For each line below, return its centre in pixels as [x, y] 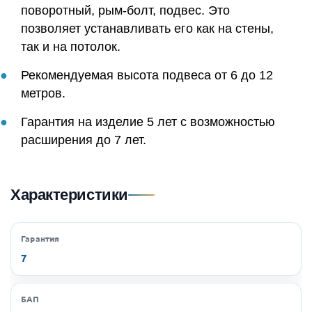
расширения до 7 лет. [84, 140]
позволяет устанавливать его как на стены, [147, 28]
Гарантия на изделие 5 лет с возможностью [148, 122]
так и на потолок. [71, 46]
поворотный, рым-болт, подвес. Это [125, 10]
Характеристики [69, 194]
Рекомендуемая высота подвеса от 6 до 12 [147, 75]
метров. [43, 93]
